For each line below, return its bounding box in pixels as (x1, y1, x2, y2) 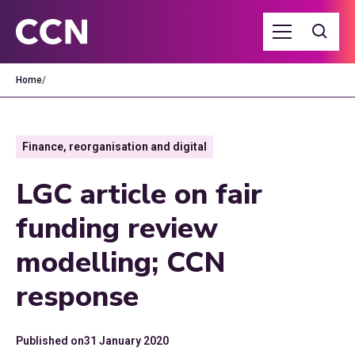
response (16, 277, 139, 316)
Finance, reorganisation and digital (22, 140, 207, 153)
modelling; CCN (16, 243, 226, 282)
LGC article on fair (16, 175, 262, 214)
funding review (16, 209, 218, 248)
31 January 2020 (84, 334, 169, 347)
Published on (16, 334, 84, 347)
